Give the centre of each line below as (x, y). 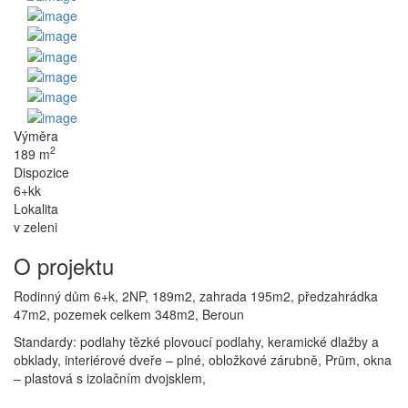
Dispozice (41, 172)
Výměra (36, 135)
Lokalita (36, 208)
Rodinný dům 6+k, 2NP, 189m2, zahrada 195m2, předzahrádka (196, 296)
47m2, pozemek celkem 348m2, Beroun (129, 314)
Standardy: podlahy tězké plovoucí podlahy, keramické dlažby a (196, 341)
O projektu (64, 265)
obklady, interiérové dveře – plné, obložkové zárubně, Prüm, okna (203, 359)
